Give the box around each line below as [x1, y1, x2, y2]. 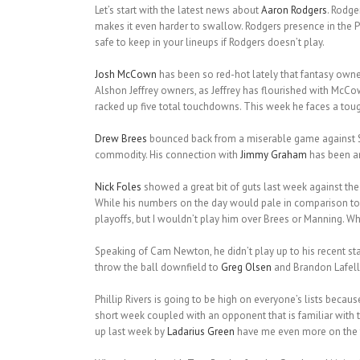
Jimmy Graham [239, 148, 307, 162]
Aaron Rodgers [260, 3, 327, 18]
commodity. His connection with [94, 148, 240, 162]
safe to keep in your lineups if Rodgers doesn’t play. [94, 35, 325, 50]
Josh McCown [94, 67, 157, 82]
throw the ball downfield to [94, 260, 221, 275]
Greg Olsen [220, 260, 272, 275]
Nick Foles [94, 180, 141, 194]
